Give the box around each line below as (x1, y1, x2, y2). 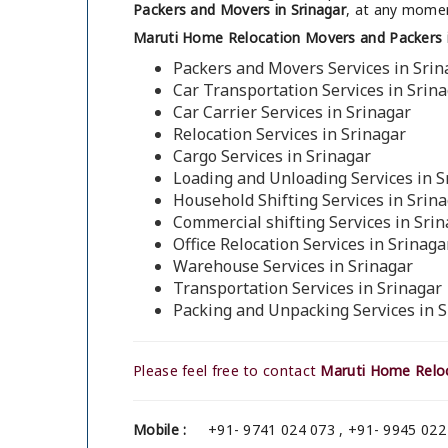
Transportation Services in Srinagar (173, 277, 442, 300)
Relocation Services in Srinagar (173, 123, 406, 146)
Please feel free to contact (133, 361, 321, 381)
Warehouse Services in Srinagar (173, 255, 413, 278)
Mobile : (133, 420, 187, 440)
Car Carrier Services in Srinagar (173, 101, 411, 124)
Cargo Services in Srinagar (173, 145, 371, 168)
